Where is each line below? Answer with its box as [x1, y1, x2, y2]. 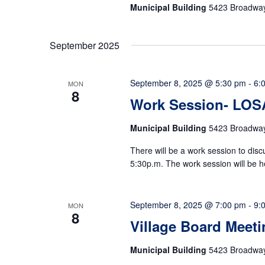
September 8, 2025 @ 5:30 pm [130, 77, 246, 89]
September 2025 [50, 38, 119, 52]
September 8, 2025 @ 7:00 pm [130, 199, 246, 211]
